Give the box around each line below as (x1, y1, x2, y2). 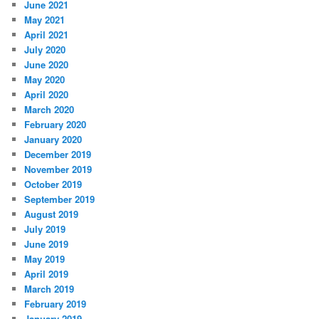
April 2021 (24, 27, 69, 41)
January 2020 (24, 132, 83, 146)
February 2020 (24, 117, 87, 131)
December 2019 (24, 147, 92, 161)
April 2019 (24, 266, 69, 281)
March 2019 (24, 281, 75, 296)
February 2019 (24, 296, 87, 310)
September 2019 (24, 192, 95, 206)
